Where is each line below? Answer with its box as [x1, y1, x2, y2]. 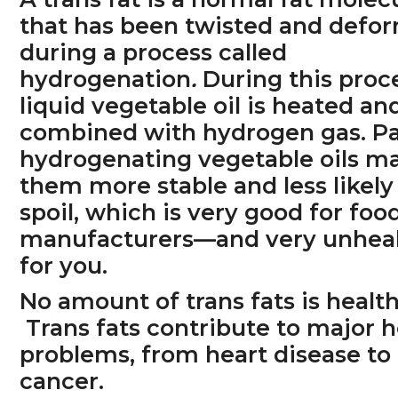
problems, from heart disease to [20, 340, 392, 368]
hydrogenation [20, 66, 192, 93]
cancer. [20, 367, 105, 394]
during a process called [20, 39, 288, 67]
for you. [20, 252, 108, 280]
